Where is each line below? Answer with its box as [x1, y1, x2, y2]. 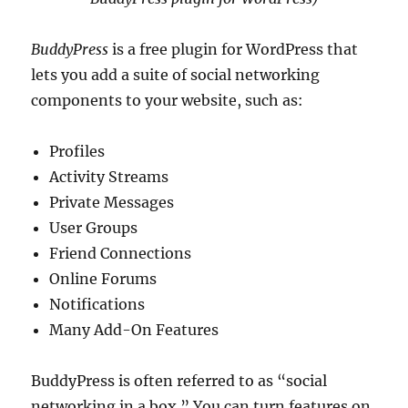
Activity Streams [49, 168, 169, 187]
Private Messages [49, 193, 175, 212]
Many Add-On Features [49, 321, 219, 340]
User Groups [49, 219, 138, 238]
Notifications [49, 295, 146, 314]
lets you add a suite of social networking [31, 66, 321, 85]
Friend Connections [49, 244, 192, 263]
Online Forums [49, 270, 158, 289]
